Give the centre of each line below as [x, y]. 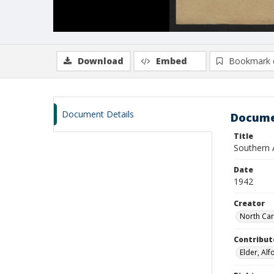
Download [101, 61]
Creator [249, 203]
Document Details [98, 114]
